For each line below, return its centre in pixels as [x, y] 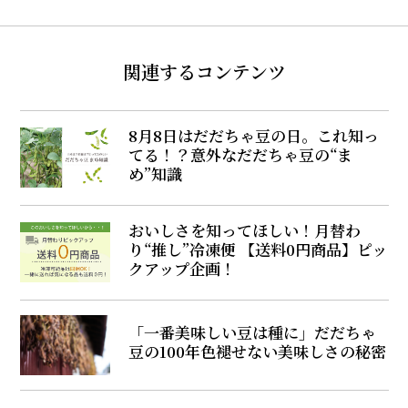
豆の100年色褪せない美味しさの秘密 [258, 351]
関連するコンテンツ [204, 71]
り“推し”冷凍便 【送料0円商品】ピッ [258, 249]
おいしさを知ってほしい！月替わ [245, 229]
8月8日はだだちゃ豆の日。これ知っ [254, 135]
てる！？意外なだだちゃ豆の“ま [241, 154]
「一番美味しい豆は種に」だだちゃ [253, 331]
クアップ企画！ [183, 268]
